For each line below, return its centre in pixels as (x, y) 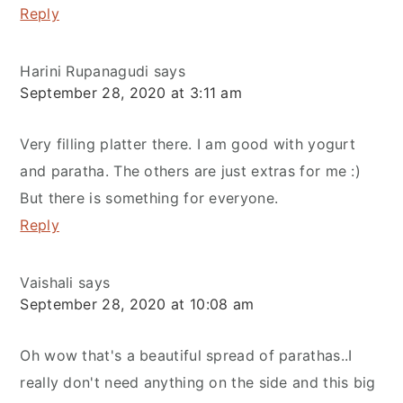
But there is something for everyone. (149, 197)
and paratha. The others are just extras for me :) (191, 170)
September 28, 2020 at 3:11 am (131, 92)
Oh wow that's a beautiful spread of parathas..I (186, 355)
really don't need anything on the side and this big (198, 382)
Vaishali (47, 282)
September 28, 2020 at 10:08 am (137, 304)
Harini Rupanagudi (85, 71)
